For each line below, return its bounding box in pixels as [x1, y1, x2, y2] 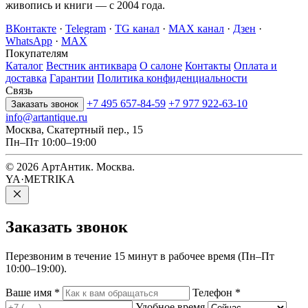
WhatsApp [5, 35, 52, 47]
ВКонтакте [5, 23, 56, 35]
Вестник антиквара [46, 60, 137, 72]
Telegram [65, 23, 106, 35]
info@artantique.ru [5, 111, 87, 124]
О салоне [140, 60, 182, 72]
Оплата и [234, 60, 277, 72]
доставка [5, 72, 47, 85]
